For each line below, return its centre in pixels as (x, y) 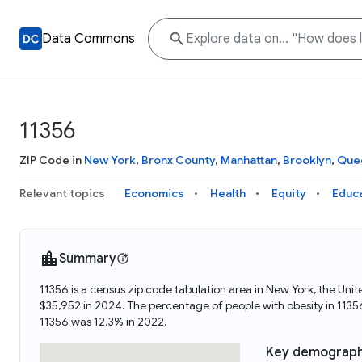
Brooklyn (307, 160)
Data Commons (88, 39)
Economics (154, 193)
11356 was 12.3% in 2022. (103, 322)
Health (228, 193)
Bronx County (178, 160)
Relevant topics (62, 193)
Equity (289, 193)
